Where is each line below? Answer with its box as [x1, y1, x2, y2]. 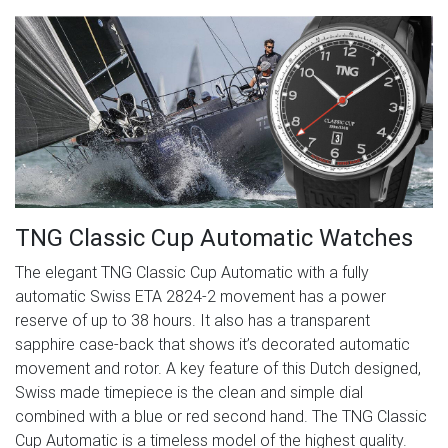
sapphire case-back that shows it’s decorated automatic [15, 334, 410, 354]
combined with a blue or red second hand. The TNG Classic [15, 406, 427, 426]
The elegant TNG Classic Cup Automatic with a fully [15, 262, 369, 282]
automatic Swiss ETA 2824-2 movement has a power [15, 286, 386, 306]
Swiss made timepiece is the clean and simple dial [15, 382, 363, 402]
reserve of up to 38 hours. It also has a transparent [15, 310, 370, 330]
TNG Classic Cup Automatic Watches [15, 223, 413, 252]
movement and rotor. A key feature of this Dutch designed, [15, 358, 421, 378]
